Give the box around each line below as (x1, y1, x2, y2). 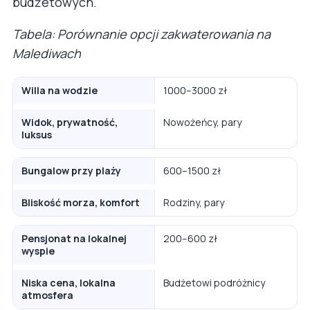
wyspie (21, 244, 55, 257)
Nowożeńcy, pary (163, 115, 241, 129)
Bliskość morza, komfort (21, 195, 140, 209)
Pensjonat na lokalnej (21, 231, 127, 245)
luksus (21, 127, 52, 141)
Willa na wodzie (21, 83, 98, 97)
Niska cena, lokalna (21, 275, 116, 289)
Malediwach (12, 44, 81, 62)
